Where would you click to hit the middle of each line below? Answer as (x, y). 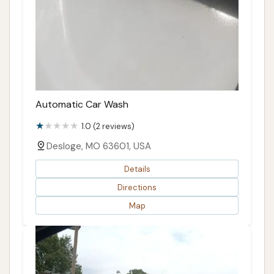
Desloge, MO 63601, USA (99, 146)
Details (137, 169)
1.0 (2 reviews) (108, 127)
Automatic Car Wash (82, 105)
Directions (137, 187)
